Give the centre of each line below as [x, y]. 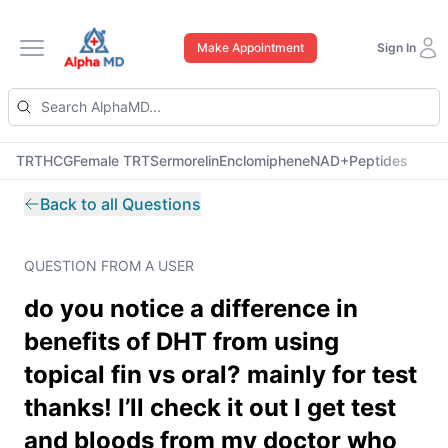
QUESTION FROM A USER [109, 265]
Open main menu [94, 58]
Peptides [378, 160]
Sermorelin [184, 160]
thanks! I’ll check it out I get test [210, 407]
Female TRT [111, 160]
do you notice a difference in [191, 308]
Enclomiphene [264, 160]
